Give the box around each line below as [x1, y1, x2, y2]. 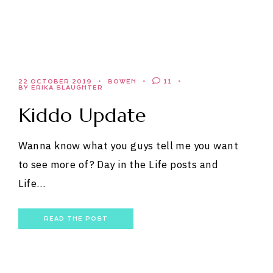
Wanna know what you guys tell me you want [18, 139, 239, 152]
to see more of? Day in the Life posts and [18, 158, 219, 171]
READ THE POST [43, 216, 108, 222]
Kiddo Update [18, 103, 147, 127]
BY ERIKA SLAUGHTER [18, 85, 103, 91]
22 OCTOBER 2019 [18, 79, 92, 85]
